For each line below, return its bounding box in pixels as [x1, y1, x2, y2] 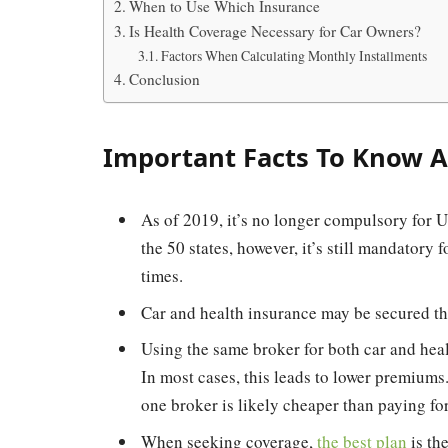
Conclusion [129, 69, 201, 90]
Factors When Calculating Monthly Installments [160, 46, 427, 66]
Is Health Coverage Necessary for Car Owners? [129, 21, 422, 42]
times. [141, 264, 183, 288]
